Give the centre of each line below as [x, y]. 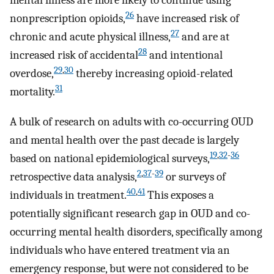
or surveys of [194, 176]
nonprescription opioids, [68, 19]
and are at [204, 37]
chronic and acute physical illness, [90, 37]
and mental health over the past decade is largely [124, 140]
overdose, [32, 74]
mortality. [32, 92]
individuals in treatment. [68, 195]
